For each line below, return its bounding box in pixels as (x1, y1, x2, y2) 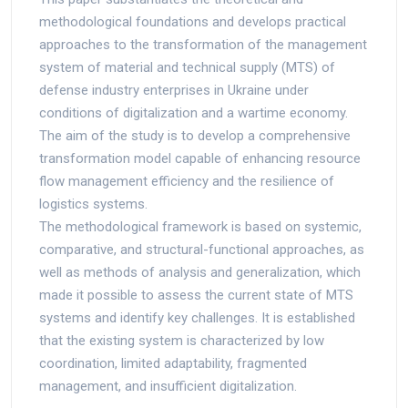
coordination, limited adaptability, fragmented (39, 354, 307, 372)
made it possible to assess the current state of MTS (39, 286, 353, 303)
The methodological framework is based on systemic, (39, 218, 362, 235)
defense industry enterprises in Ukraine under (39, 81, 309, 98)
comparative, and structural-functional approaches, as (39, 240, 364, 258)
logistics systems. (39, 195, 148, 212)
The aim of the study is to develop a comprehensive (39, 127, 351, 144)
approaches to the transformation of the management (39, 36, 367, 53)
